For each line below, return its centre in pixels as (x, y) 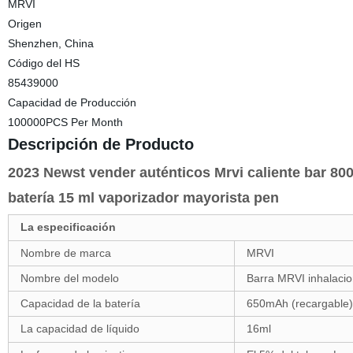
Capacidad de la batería (80, 303)
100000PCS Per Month (65, 122)
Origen (24, 24)
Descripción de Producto (100, 144)
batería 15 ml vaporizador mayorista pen (143, 198)
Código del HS (43, 63)
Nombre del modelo (69, 278)
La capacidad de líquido (80, 329)
